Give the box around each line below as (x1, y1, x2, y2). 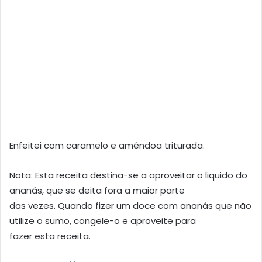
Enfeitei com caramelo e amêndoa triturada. (9, 139, 205, 152)
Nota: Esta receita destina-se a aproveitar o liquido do (9, 169, 247, 182)
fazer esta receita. (9, 230, 91, 243)
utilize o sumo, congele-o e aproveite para (9, 215, 196, 227)
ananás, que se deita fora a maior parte (9, 184, 185, 197)
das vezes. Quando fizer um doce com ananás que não (9, 199, 251, 212)
